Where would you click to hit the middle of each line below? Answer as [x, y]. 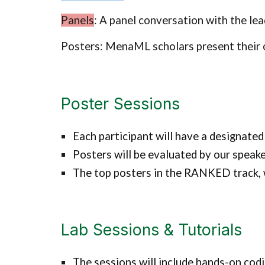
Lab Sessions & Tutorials [151, 230]
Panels [77, 20]
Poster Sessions [120, 104]
